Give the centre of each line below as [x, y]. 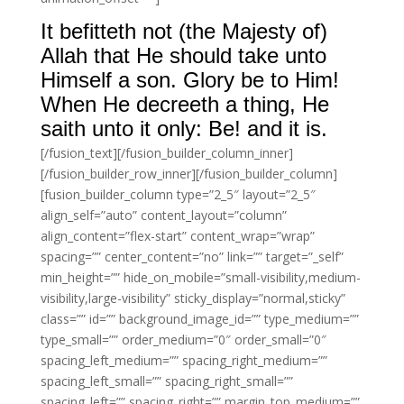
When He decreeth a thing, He [184, 104]
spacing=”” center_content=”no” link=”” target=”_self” [192, 257]
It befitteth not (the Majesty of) [184, 31]
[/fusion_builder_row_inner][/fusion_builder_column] [188, 174]
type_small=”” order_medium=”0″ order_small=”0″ [183, 340]
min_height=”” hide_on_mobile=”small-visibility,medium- [200, 277]
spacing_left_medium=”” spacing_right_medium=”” [184, 360]
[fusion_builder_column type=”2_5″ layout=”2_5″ [178, 194]
